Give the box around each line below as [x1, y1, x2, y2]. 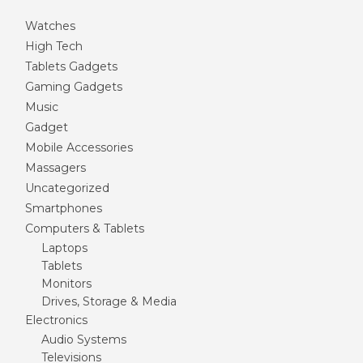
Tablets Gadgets [25, 59, 117, 74]
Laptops [41, 241, 88, 255]
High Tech [25, 39, 83, 53]
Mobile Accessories [25, 140, 133, 155]
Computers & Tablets [25, 221, 144, 236]
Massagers [25, 160, 86, 175]
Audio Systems [41, 332, 126, 347]
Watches [25, 19, 75, 33]
